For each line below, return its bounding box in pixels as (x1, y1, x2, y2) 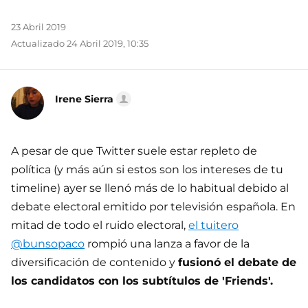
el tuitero (188, 218, 239, 232)
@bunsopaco (11, 236, 85, 250)
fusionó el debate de (178, 255, 296, 269)
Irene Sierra (55, 92, 113, 105)
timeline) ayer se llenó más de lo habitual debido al (11, 181, 289, 195)
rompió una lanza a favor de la (85, 236, 250, 250)
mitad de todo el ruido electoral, (11, 218, 188, 232)
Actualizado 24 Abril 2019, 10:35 (11, 37, 148, 49)
